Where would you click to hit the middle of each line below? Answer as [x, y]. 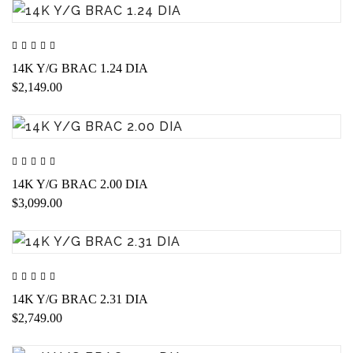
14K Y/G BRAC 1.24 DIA [80, 68]
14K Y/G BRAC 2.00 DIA [80, 184]
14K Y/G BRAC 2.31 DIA [80, 299]
